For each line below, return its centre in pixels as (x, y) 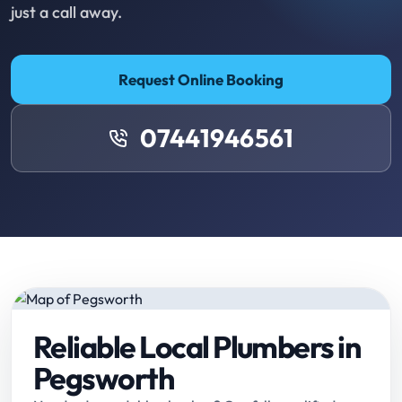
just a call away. (66, 13)
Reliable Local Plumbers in (197, 347)
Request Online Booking (201, 80)
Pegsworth (104, 379)
